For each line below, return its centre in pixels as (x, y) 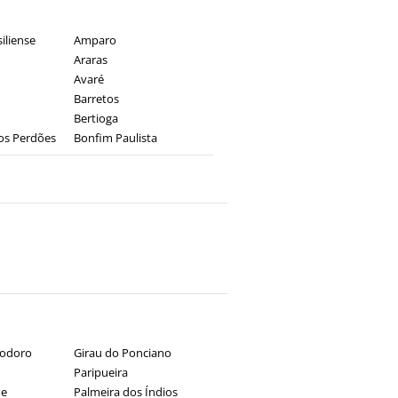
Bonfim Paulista (115, 138)
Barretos (96, 99)
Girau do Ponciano (122, 353)
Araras (90, 60)
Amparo (95, 40)
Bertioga (96, 118)
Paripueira (100, 372)
